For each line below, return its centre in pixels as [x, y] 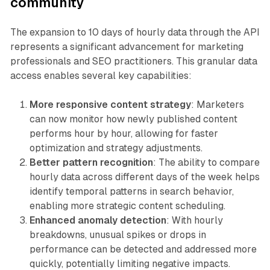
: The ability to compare [206, 163]
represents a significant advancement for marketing [127, 47]
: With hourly [194, 221]
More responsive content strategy [110, 105]
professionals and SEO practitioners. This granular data [133, 61]
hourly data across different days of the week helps [144, 177]
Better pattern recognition [91, 163]
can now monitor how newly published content [133, 119]
